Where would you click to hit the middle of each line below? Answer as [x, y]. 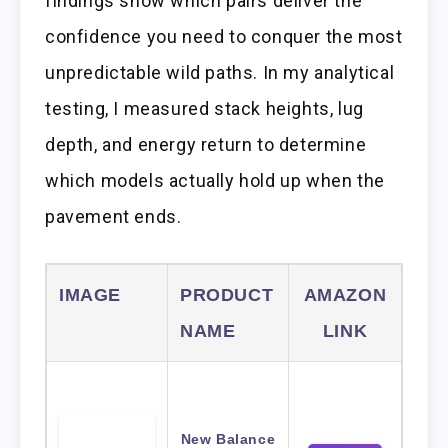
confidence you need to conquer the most [224, 37]
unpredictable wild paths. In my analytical [220, 73]
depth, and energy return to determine [206, 145]
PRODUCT [227, 295]
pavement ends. [113, 217]
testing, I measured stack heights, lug [204, 109]
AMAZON [345, 295]
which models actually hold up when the [215, 181]
